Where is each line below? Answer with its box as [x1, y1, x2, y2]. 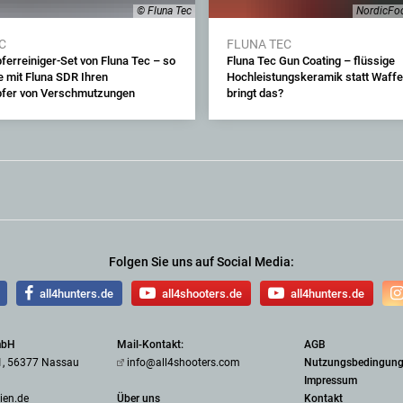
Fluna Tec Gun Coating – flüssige [226, 54, 395, 67]
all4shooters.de [161, 286, 242, 300]
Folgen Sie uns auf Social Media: [109, 255, 294, 269]
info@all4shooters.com [126, 356, 240, 369]
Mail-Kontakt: [116, 338, 186, 351]
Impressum [304, 374, 358, 387]
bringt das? [226, 86, 283, 100]
